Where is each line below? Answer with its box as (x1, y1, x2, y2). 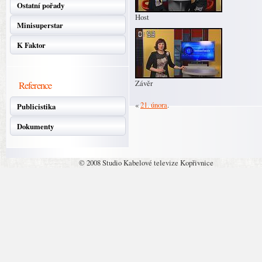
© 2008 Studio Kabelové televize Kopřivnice (79, 157, 213, 168)
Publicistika (17, 101, 56, 112)
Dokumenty (17, 121, 54, 132)
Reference (19, 78, 51, 92)
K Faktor (17, 40, 46, 50)
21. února (140, 99, 167, 110)
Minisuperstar (17, 20, 63, 30)
